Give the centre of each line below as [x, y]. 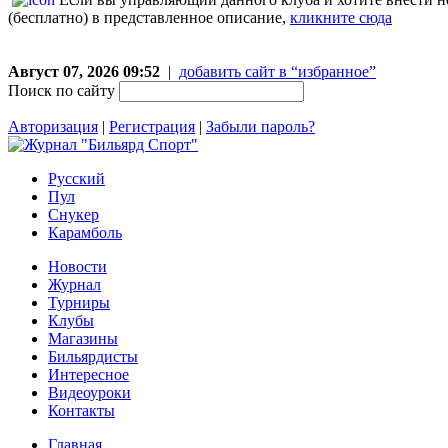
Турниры [79, 302]
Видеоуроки [89, 392]
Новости [77, 266]
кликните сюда [341, 17]
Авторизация [53, 126]
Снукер [73, 214]
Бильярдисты [93, 356]
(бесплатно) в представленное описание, [149, 17]
